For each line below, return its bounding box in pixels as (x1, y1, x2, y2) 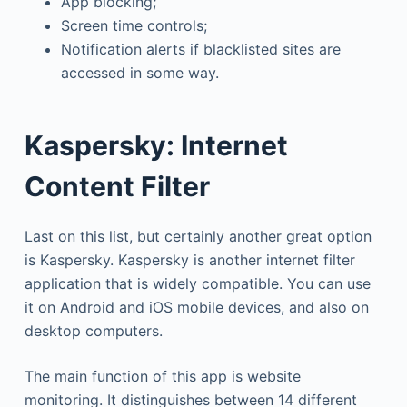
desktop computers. (24, 321, 163, 340)
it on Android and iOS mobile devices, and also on (24, 297, 369, 316)
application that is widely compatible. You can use (24, 273, 371, 293)
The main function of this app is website (24, 366, 301, 385)
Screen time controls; (60, 15, 207, 35)
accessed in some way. (60, 63, 219, 82)
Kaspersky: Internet (24, 128, 288, 162)
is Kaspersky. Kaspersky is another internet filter (24, 250, 355, 269)
